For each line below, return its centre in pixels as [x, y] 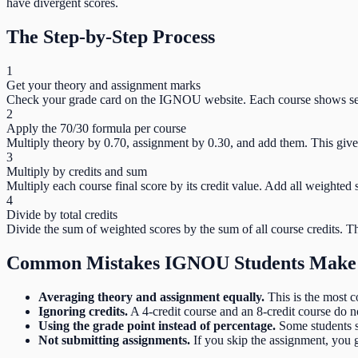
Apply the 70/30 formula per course [96, 129]
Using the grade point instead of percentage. [157, 325]
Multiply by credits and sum [77, 172]
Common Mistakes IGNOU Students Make [181, 263]
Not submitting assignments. [114, 340]
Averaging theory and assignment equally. [151, 296]
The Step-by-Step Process [111, 37]
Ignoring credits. [83, 311]
